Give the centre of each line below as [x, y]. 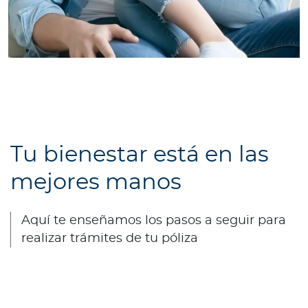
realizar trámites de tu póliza [110, 239]
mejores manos [96, 183]
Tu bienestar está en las [140, 155]
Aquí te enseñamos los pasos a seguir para [154, 221]
